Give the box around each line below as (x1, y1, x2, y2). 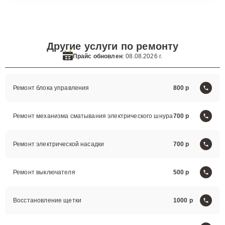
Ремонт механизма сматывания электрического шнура (13, 113, 173, 120)
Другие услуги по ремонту (46, 41, 179, 52)
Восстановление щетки (13, 197, 81, 204)
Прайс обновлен (72, 52, 123, 60)
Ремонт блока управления (13, 84, 89, 91)
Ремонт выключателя (13, 169, 75, 176)
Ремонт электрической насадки (13, 141, 104, 148)
